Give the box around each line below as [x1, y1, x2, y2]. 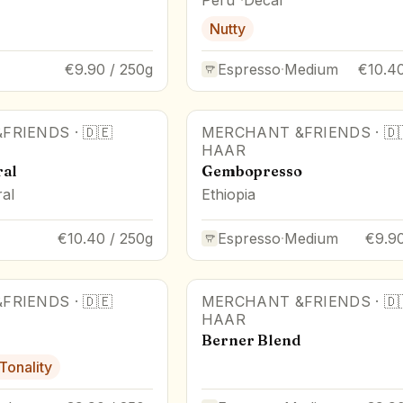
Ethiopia [201, 184, 255, 203]
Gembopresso [201, 161, 302, 180]
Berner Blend [201, 330, 301, 349]
